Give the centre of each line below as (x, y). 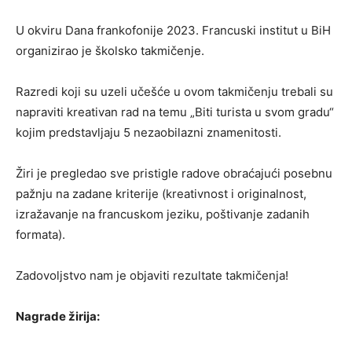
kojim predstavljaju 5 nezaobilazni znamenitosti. (148, 132)
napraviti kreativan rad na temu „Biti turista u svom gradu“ (175, 112)
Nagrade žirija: (58, 316)
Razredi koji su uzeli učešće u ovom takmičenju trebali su (174, 91)
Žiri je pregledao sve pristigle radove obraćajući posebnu (174, 173)
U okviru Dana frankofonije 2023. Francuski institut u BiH (173, 30)
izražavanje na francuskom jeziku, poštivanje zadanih (163, 214)
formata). (40, 234)
